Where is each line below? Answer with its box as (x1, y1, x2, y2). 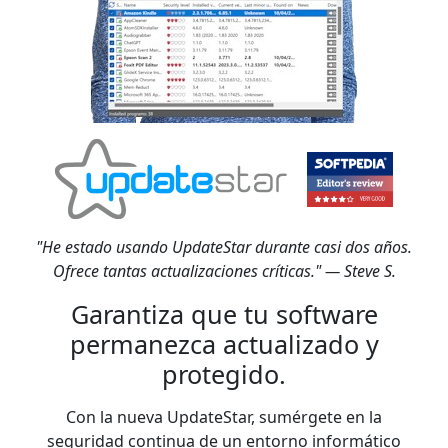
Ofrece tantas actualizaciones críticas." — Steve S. (52, 260, 396, 282)
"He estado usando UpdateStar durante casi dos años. (36, 236, 412, 258)
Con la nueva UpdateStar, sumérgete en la (66, 406, 382, 428)
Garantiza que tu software (70, 297, 378, 331)
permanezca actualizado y (69, 327, 379, 361)
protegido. (162, 357, 286, 391)
